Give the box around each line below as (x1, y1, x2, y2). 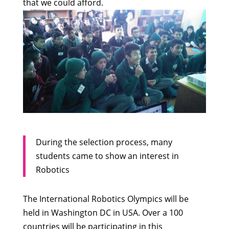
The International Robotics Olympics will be (22, 193, 189, 204)
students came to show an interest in (35, 150, 179, 162)
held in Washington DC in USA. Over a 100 (22, 207, 183, 218)
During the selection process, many (35, 136, 172, 148)
